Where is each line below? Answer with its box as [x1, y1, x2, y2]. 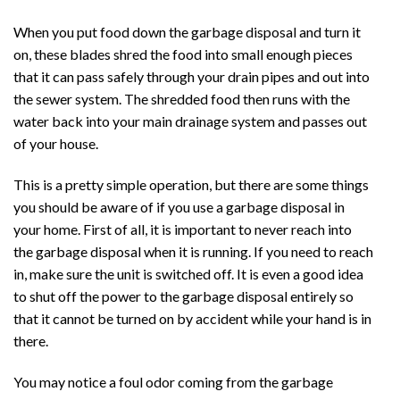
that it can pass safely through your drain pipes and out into [13, 68, 370, 86]
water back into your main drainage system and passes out [13, 112, 367, 130]
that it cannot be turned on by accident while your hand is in [13, 309, 371, 327]
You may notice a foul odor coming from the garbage [13, 372, 333, 390]
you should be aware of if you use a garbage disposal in [13, 197, 345, 215]
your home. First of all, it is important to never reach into [13, 220, 352, 237]
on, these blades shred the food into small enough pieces [13, 46, 353, 63]
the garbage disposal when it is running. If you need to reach [13, 242, 373, 260]
